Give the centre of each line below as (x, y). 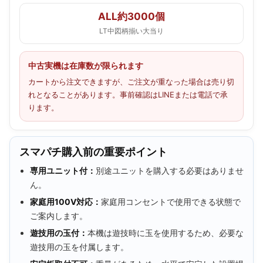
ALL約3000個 (131, 16)
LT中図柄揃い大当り (131, 31)
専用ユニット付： (63, 170)
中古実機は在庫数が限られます (86, 65)
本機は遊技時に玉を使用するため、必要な (166, 232)
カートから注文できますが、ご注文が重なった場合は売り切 (131, 81)
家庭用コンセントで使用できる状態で (171, 201)
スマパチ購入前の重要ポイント (93, 151)
